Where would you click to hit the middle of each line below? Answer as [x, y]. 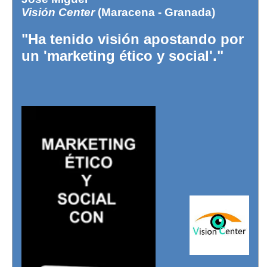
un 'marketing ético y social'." [122, 55]
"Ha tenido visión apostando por [133, 39]
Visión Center [58, 12]
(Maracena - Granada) [155, 12]
